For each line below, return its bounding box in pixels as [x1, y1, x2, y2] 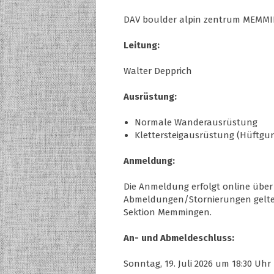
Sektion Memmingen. [124, 206, 212, 218]
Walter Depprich [124, 65, 192, 76]
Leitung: [124, 39, 160, 51]
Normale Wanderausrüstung [135, 116, 257, 128]
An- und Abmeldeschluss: [124, 232, 234, 243]
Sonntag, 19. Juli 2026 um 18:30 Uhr [124, 257, 271, 269]
